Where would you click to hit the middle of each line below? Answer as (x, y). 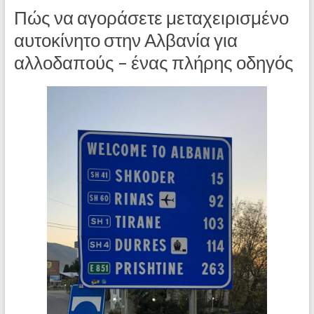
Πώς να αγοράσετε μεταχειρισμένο (151, 17)
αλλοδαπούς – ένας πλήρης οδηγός (153, 62)
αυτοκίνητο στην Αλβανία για (125, 40)
